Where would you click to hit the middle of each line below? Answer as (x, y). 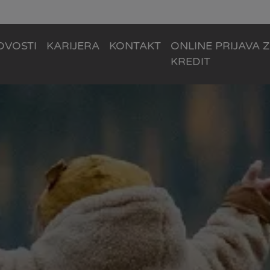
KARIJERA (73, 46)
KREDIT (191, 62)
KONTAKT (135, 46)
